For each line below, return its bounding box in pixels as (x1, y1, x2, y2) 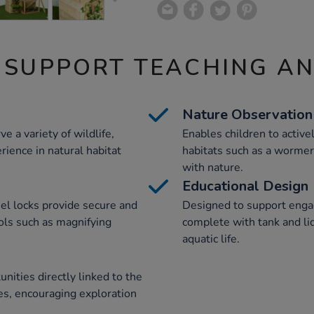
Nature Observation (182, 105, 313, 124)
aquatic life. (182, 231, 240, 247)
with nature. (182, 160, 243, 175)
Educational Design (182, 177, 308, 196)
